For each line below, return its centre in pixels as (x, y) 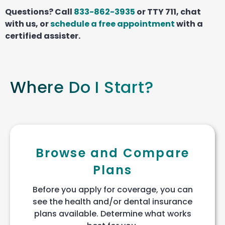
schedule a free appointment (113, 24)
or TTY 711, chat (168, 12)
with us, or (28, 24)
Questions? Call (39, 12)
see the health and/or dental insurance (113, 201)
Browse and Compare (113, 153)
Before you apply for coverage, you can (113, 189)
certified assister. (43, 36)
